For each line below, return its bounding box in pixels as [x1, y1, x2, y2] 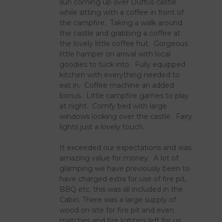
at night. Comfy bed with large [59, 101, 167, 111]
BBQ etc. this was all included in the [59, 184, 183, 194]
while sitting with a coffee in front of [59, 7, 184, 17]
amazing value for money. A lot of [59, 153, 179, 163]
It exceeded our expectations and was [59, 143, 192, 152]
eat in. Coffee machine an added [59, 80, 174, 90]
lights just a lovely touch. [59, 122, 145, 131]
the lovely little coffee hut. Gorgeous [59, 39, 188, 48]
